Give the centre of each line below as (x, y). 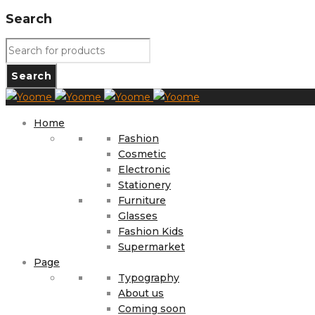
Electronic (144, 169)
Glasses (138, 216)
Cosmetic (142, 154)
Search (29, 19)
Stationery (144, 185)
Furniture (142, 200)
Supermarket (152, 246)
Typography (149, 277)
